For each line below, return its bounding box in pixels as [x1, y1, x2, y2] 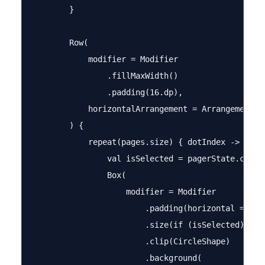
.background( [31, 253, 202, 263]
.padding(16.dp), [31, 88, 183, 97]
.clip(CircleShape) [31, 237, 230, 246]
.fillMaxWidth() [31, 71, 178, 80]
